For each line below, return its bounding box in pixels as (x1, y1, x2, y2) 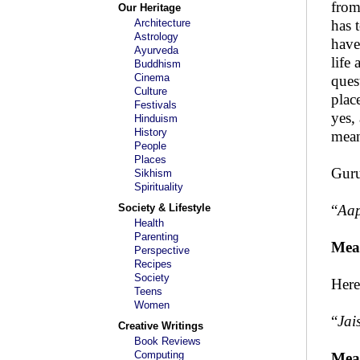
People (134, 140, 166, 152)
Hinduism (134, 112, 178, 125)
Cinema (134, 72, 170, 84)
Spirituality (134, 181, 183, 193)
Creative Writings (118, 320, 203, 332)
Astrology (134, 31, 178, 43)
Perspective (134, 244, 190, 256)
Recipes (134, 258, 172, 270)
